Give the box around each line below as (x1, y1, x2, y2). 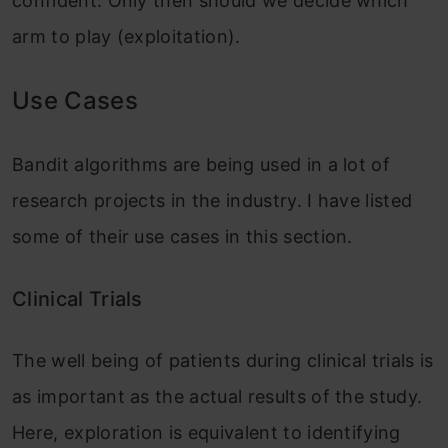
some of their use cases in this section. (12, 226, 353, 248)
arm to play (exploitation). (12, 26, 241, 48)
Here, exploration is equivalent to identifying (12, 422, 401, 444)
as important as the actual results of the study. (12, 386, 423, 408)
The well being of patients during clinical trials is (12, 350, 434, 372)
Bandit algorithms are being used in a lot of (12, 154, 391, 176)
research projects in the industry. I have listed (12, 190, 413, 212)
